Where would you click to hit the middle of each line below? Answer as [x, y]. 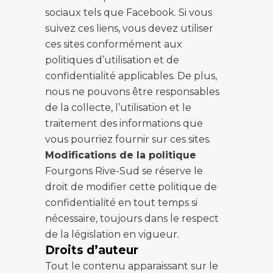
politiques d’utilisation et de [112, 60]
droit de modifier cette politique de [131, 187]
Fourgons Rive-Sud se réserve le [124, 171]
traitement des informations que [124, 123]
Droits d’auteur [93, 250]
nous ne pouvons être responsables [132, 92]
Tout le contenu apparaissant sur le [132, 266]
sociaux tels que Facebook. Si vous [129, 12]
